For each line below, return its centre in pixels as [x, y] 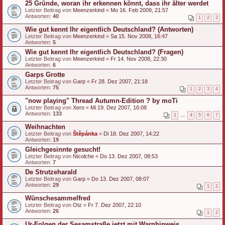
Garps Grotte [45, 74]
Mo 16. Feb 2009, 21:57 [139, 10]
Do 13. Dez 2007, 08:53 [129, 156]
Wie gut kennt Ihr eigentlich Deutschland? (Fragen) [104, 52]
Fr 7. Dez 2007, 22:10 [115, 205]
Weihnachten [45, 127]
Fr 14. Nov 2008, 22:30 [139, 59]
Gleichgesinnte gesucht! [63, 149]
